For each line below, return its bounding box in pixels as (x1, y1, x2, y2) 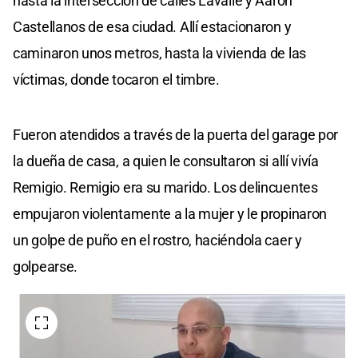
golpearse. (13, 257, 78, 275)
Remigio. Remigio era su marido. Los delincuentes (13, 178, 318, 196)
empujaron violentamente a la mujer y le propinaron (13, 205, 328, 222)
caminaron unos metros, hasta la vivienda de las (13, 44, 306, 62)
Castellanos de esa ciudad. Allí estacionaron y (13, 18, 292, 35)
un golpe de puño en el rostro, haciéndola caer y (13, 231, 302, 249)
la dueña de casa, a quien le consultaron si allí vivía (13, 152, 319, 169)
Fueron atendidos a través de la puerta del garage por (13, 125, 339, 143)
